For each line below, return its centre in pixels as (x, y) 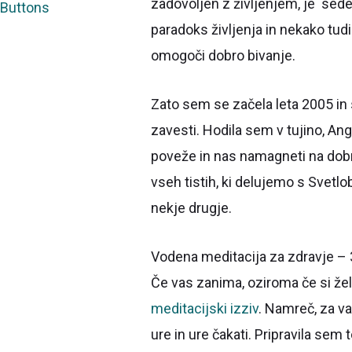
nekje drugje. (192, 208)
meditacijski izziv (205, 309)
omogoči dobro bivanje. (224, 56)
